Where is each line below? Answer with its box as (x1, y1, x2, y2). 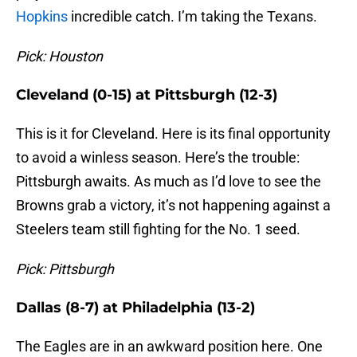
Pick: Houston (16, 48, 103, 65)
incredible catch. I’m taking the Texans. (68, 8, 317, 25)
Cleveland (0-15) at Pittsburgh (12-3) (16, 86, 277, 104)
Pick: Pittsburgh (16, 261, 114, 278)
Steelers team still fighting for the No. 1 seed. (16, 221, 300, 238)
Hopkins (16, 8, 68, 25)
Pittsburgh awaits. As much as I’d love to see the (16, 173, 321, 190)
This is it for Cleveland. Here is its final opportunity (16, 125, 331, 143)
